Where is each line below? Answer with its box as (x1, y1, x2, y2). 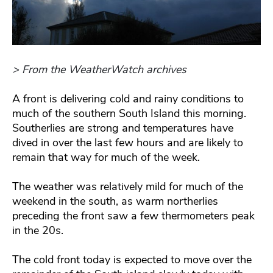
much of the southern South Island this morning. (12, 105, 246, 121)
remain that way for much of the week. (12, 149, 200, 165)
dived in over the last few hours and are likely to (12, 135, 243, 150)
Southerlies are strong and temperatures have (12, 120, 233, 135)
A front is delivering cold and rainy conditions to (12, 91, 244, 106)
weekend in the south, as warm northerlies (12, 193, 218, 208)
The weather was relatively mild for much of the (12, 179, 243, 194)
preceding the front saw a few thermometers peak (12, 208, 255, 223)
